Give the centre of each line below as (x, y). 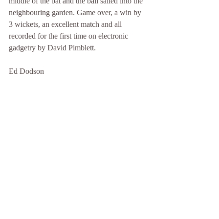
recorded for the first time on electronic (69, 36)
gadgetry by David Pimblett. (52, 48)
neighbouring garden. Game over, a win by (76, 12)
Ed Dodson (26, 71)
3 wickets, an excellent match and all (66, 24)
